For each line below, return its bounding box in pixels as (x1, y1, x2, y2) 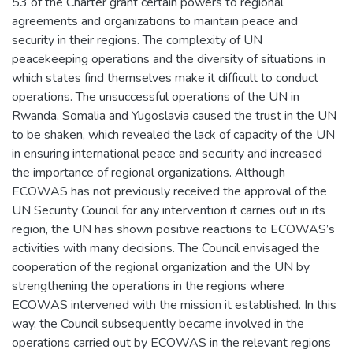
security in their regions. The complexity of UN (12, 31, 262, 49)
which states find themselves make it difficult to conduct (12, 69, 318, 87)
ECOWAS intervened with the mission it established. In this (12, 295, 336, 314)
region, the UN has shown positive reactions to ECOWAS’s (12, 220, 335, 238)
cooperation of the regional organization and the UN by (12, 258, 310, 276)
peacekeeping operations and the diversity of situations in (12, 50, 325, 68)
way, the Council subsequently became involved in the (12, 314, 304, 333)
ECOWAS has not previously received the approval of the (12, 182, 327, 200)
